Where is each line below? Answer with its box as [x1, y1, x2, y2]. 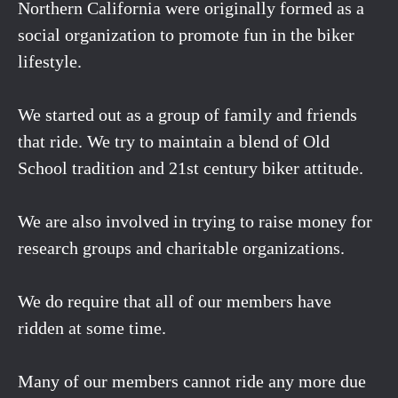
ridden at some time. [18, 317, 166, 338]
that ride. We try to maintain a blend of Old [18, 131, 330, 151]
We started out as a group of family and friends [18, 104, 357, 124]
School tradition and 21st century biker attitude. [18, 157, 363, 178]
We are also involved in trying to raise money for [18, 211, 372, 231]
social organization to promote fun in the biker [18, 24, 354, 44]
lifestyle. [18, 51, 82, 71]
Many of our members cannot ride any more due [18, 370, 366, 391]
